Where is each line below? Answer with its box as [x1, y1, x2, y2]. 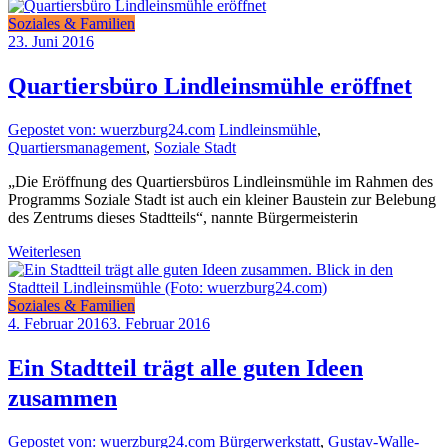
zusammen [8, 385, 117, 412]
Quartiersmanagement [8, 139, 146, 157]
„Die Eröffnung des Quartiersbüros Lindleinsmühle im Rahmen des [8, 173, 433, 191]
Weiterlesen [8, 243, 81, 261]
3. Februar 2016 [109, 315, 210, 333]
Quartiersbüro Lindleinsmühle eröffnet [8, 73, 412, 100]
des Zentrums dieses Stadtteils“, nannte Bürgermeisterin [8, 209, 358, 227]
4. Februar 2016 [8, 315, 109, 333]
